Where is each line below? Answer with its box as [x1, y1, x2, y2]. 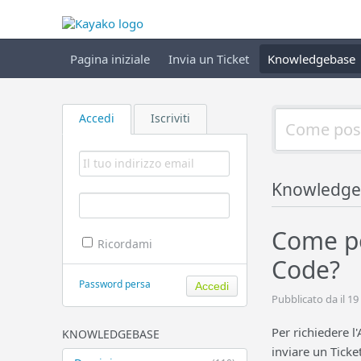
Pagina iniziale [70, 51, 150, 67]
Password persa [79, 277, 151, 291]
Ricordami [98, 236, 152, 252]
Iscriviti [151, 110, 190, 126]
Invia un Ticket [168, 51, 249, 67]
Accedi [79, 110, 114, 126]
